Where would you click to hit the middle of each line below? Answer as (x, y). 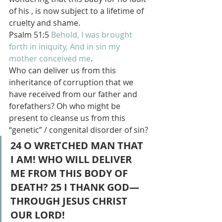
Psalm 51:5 (30, 35)
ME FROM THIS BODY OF (70, 173)
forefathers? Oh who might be (66, 106)
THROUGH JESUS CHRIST (70, 201)
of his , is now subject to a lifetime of (77, 11)
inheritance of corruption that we (72, 82)
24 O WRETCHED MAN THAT (78, 145)
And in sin (88, 47)
